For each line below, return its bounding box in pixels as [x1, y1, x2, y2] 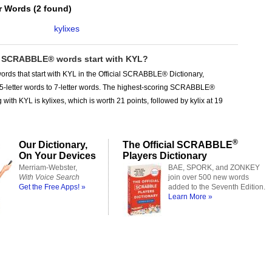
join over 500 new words [168, 173, 249, 182]
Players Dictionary [123, 150, 207, 161]
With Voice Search [19, 173, 80, 182]
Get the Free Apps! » [19, 183, 86, 191]
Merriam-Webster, [19, 163, 77, 172]
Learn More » [168, 192, 212, 201]
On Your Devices [19, 150, 96, 161]
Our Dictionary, [19, 139, 87, 150]
